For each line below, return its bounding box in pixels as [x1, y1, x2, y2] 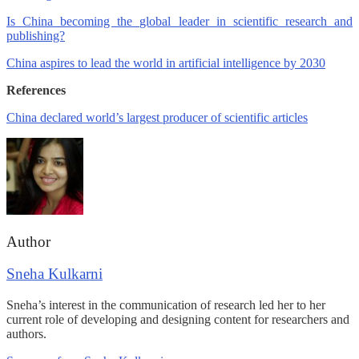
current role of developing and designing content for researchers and [6, 312, 349, 326]
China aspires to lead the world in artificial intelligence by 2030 [6, 55, 325, 70]
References [6, 83, 66, 97]
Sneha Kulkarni [6, 265, 103, 283]
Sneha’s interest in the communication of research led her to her [6, 297, 325, 312]
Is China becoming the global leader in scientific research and [6, 14, 353, 28]
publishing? [6, 28, 65, 42]
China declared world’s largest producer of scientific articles [6, 110, 308, 124]
